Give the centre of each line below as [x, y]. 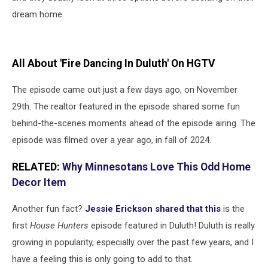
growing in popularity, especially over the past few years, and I [133, 243]
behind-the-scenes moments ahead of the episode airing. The [134, 124]
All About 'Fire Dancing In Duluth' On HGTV [113, 63]
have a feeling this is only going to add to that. [102, 259]
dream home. [38, 14]
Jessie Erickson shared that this [153, 209]
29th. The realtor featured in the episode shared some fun [126, 107]
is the [233, 209]
